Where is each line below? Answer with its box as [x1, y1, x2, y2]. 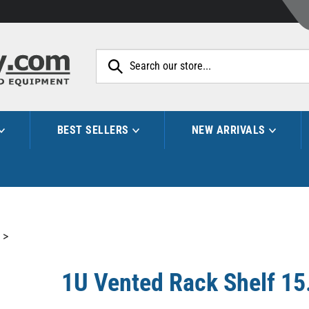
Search [257, 48, 292, 63]
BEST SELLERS [57, 123, 129, 137]
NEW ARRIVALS [191, 123, 266, 137]
